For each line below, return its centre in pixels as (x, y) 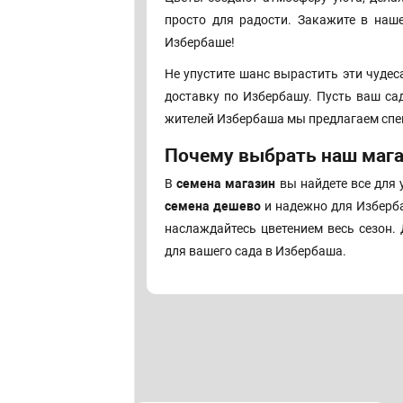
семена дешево (213, 206)
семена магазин (226, 184)
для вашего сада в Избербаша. (255, 251)
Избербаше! (200, 43)
